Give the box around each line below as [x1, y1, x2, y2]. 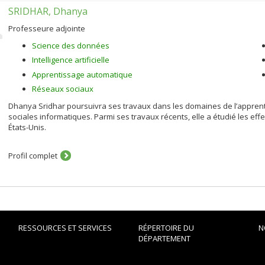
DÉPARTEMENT [138, 233, 190, 244]
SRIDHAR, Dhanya [8, 4, 88, 18]
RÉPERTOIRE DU [138, 222, 194, 233]
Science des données [32, 40, 109, 51]
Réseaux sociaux [32, 83, 93, 94]
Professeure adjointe [8, 22, 85, 34]
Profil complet [8, 150, 57, 161]
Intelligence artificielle [32, 54, 109, 65]
